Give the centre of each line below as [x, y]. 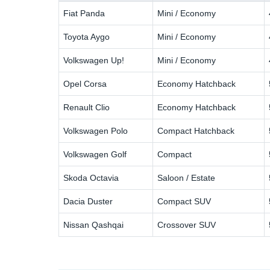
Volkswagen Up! [94, 60]
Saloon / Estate [187, 177]
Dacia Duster [88, 201]
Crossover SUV [187, 224]
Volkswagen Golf [95, 154]
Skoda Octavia [91, 177]
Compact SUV [184, 201]
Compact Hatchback [196, 130]
